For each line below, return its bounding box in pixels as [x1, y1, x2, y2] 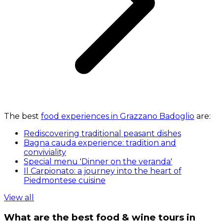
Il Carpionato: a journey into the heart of [24, 166, 182, 176]
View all [4, 193, 34, 203]
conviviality [24, 147, 66, 157]
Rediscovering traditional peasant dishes [24, 129, 181, 139]
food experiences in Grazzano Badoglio [41, 111, 194, 121]
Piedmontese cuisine [24, 176, 106, 185]
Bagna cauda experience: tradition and [24, 138, 176, 148]
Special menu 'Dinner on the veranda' [24, 157, 172, 167]
